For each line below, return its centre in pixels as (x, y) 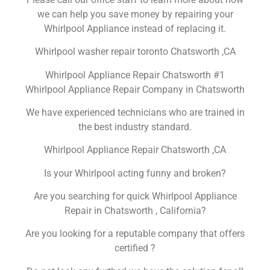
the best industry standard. (135, 127)
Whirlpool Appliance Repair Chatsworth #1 (135, 75)
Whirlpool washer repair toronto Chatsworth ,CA (135, 52)
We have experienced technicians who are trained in (135, 112)
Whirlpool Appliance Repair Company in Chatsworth (135, 89)
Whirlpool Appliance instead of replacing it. (135, 28)
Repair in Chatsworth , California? (135, 211)
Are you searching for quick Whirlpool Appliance (135, 196)
